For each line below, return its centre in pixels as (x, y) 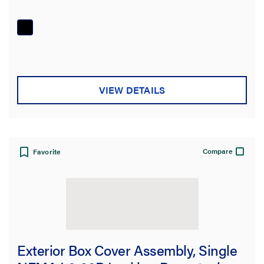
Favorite (47, 151)
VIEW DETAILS (132, 90)
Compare (218, 151)
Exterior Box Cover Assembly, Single (127, 250)
